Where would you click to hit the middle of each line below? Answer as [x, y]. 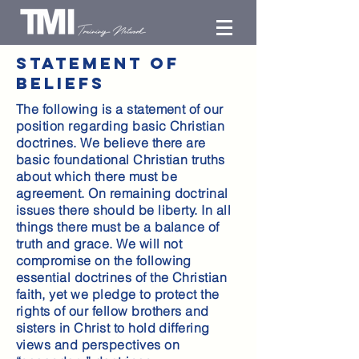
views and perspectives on [98, 345]
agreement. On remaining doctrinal [122, 193]
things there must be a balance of [118, 227]
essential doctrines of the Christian [122, 277]
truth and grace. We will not [99, 244]
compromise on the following [104, 260]
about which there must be [97, 176]
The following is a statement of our [120, 109]
